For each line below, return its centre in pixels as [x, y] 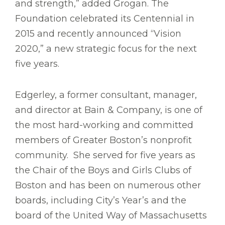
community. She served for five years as [105, 155]
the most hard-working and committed [104, 125]
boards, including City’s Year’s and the [101, 201]
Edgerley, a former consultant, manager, [106, 95]
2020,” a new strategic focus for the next [106, 49]
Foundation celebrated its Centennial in [105, 19]
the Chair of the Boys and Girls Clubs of [103, 171]
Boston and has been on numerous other [108, 186]
